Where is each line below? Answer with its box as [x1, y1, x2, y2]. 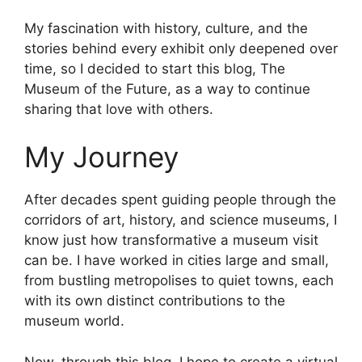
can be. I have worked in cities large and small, [24, 252, 329, 269]
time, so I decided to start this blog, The [24, 60, 285, 77]
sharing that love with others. [24, 100, 213, 117]
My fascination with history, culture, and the [24, 19, 308, 36]
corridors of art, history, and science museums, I [24, 212, 337, 229]
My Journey [24, 140, 179, 175]
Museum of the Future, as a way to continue [24, 80, 310, 97]
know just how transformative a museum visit [24, 232, 318, 249]
